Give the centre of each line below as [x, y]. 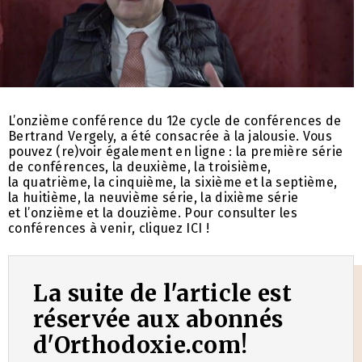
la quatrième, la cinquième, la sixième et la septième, [173, 183]
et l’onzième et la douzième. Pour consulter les [153, 213]
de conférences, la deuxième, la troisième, [140, 167]
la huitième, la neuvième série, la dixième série [154, 198]
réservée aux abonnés [158, 320]
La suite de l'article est [163, 294]
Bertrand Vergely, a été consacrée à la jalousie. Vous [170, 137]
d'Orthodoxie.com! [141, 345]
